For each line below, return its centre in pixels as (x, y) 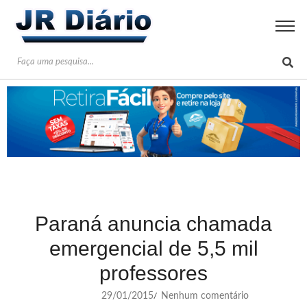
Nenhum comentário (204, 296)
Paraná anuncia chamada (153, 223)
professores (153, 273)
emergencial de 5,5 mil (153, 248)
